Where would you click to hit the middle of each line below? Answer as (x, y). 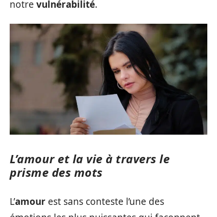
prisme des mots (56, 172)
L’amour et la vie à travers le (90, 158)
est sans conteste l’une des (105, 202)
